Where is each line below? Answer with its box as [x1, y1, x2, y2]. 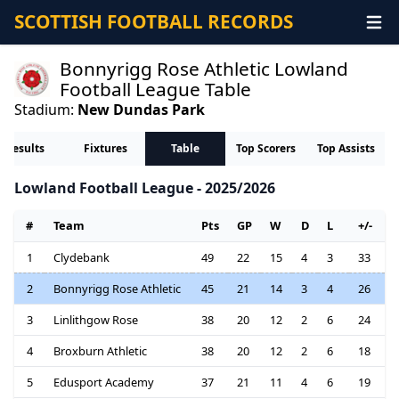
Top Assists [316, 141, 375, 157]
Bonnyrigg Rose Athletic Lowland [60, 55, 349, 81]
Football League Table [60, 76, 252, 102]
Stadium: [14, 99, 77, 119]
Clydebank [53, 249, 110, 266]
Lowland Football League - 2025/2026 [14, 178, 275, 199]
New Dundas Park [77, 99, 205, 119]
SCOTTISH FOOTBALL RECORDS [14, 9, 293, 35]
